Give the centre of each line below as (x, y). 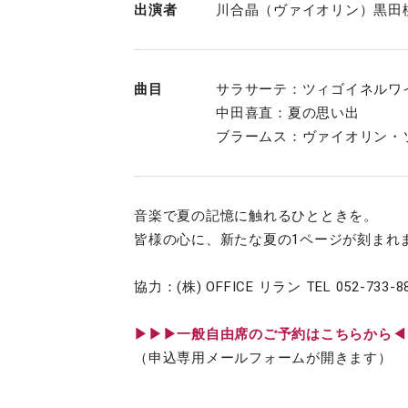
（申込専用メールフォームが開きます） (263, 358)
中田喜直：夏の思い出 (288, 113)
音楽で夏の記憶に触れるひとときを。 (256, 216)
